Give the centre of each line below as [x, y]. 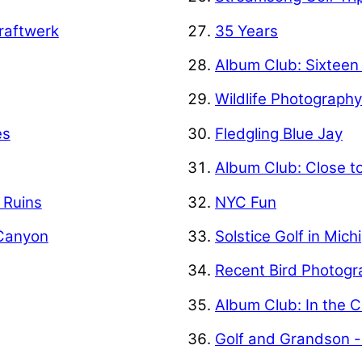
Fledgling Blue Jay [279, 133]
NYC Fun [246, 202]
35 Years [247, 31]
